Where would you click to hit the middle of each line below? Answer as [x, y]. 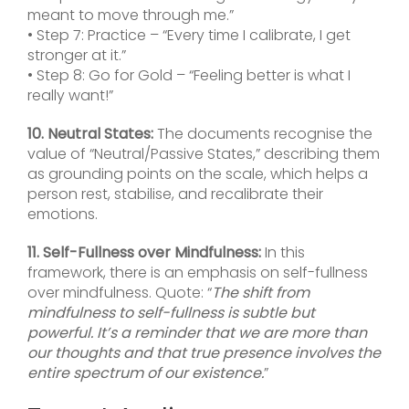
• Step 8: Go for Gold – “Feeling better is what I [189, 76]
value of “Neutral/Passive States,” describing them [204, 154]
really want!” [70, 96]
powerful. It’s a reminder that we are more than [197, 333]
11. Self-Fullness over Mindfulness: [144, 253]
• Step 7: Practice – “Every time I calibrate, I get [189, 36]
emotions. [63, 215]
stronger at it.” [77, 56]
